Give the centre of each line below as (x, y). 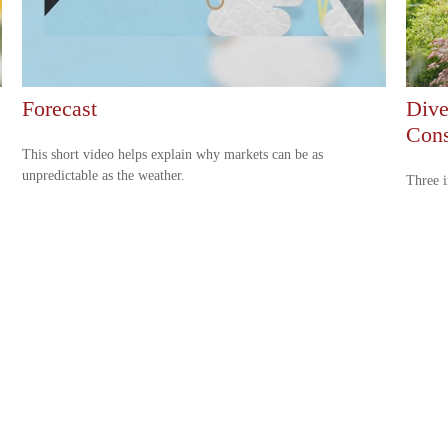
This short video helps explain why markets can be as (173, 154)
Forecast (60, 108)
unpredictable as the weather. (104, 175)
